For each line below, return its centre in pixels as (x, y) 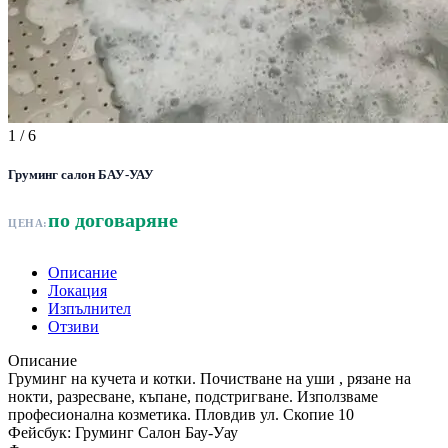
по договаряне (112, 220)
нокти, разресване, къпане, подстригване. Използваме (193, 397)
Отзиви (73, 327)
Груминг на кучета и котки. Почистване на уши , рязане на (209, 379)
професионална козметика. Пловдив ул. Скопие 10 (181, 415)
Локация (77, 291)
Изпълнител (89, 309)
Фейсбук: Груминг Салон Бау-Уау (123, 433)
